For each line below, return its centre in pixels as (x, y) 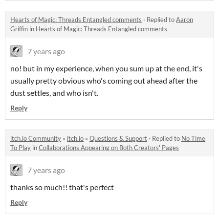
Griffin (19, 29)
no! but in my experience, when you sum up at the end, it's (106, 68)
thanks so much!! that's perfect (62, 187)
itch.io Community (36, 139)
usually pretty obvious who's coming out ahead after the (104, 81)
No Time (193, 139)
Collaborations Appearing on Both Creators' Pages (109, 148)
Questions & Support (118, 139)
